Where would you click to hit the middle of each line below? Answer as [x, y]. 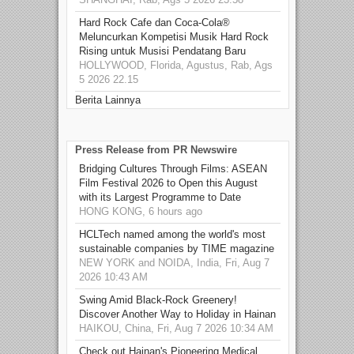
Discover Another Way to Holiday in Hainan [177, 314]
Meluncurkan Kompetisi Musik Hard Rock [174, 36]
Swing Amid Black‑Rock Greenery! [158, 299]
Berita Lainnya [108, 100]
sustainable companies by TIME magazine [177, 248]
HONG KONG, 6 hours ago [141, 211]
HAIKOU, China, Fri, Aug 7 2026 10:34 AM [176, 328]
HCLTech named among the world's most [172, 234]
